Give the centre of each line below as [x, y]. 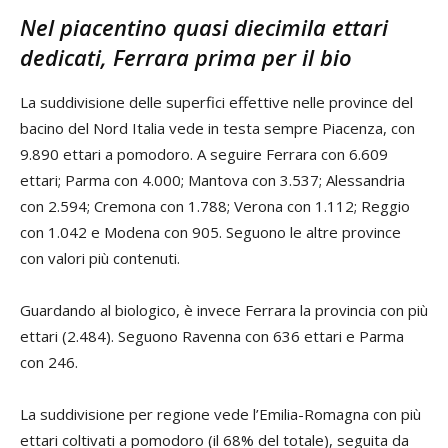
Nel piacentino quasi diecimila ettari [204, 27]
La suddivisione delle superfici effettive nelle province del [216, 102]
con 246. [49, 362]
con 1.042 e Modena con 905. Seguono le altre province [210, 232]
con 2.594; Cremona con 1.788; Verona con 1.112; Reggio [215, 206]
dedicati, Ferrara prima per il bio [186, 57]
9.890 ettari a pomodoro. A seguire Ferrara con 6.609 [204, 154]
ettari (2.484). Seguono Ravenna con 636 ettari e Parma [212, 336]
